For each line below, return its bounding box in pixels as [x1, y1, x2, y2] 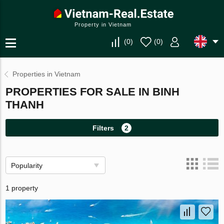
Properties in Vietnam [12, 70, 81, 78]
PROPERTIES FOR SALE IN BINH [5, 85, 180, 98]
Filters [92, 123, 114, 132]
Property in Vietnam [74, 21, 131, 27]
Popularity [11, 161, 43, 169]
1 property [5, 184, 38, 192]
